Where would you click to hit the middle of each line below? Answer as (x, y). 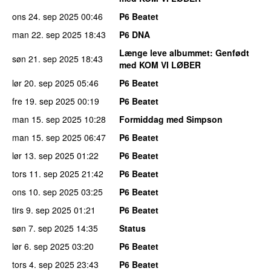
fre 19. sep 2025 (44, 101)
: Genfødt (230, 52)
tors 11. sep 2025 (46, 173)
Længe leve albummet (165, 52)
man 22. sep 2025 (47, 34)
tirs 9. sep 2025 (42, 210)
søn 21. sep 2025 (45, 58)
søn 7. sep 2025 (43, 228)
